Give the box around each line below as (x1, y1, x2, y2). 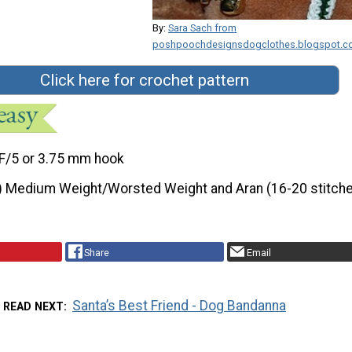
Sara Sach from (168, 22, 236, 35)
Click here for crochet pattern (40, 71, 249, 90)
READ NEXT (2, 300, 64, 313)
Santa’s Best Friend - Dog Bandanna (72, 298, 287, 314)
